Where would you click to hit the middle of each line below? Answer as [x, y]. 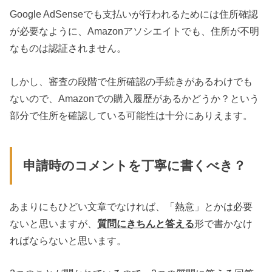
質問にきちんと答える [146, 223]
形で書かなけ [224, 223]
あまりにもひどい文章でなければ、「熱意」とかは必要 [131, 206]
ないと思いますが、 [54, 223]
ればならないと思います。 [68, 240]
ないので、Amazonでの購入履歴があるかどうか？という [135, 98]
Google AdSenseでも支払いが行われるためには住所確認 [134, 14]
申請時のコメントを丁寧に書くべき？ [134, 166]
